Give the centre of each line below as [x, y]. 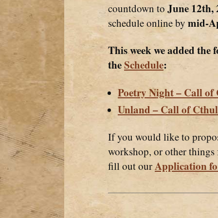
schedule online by [148, 23]
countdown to [138, 9]
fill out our [131, 166]
